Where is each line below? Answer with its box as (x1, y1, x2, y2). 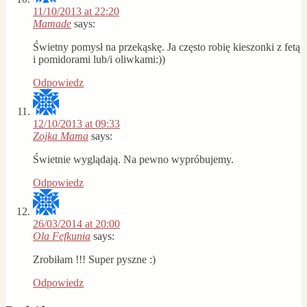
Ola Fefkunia (33, 230, 90, 242)
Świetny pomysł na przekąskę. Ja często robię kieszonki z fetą (33, 40, 300, 53)
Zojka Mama (33, 130, 88, 142)
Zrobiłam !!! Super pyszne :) (33, 253, 156, 265)
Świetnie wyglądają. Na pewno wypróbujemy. (33, 153, 234, 165)
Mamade (33, 17, 71, 29)
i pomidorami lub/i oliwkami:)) (33, 53, 165, 65)
